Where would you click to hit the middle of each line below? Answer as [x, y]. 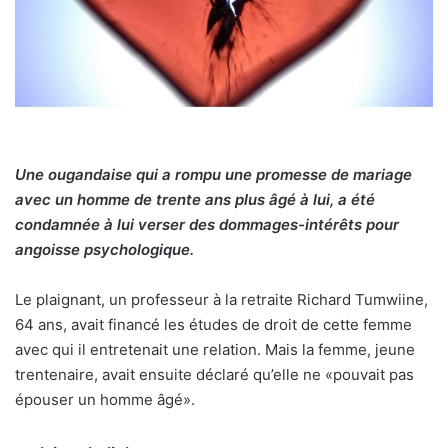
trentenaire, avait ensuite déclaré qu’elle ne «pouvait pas [214, 375]
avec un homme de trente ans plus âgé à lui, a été [195, 200]
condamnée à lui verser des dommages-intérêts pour [207, 225]
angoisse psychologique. [104, 250]
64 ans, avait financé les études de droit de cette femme [213, 325]
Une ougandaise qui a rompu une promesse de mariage [213, 175]
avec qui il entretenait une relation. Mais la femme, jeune [215, 350]
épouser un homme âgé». [105, 400]
